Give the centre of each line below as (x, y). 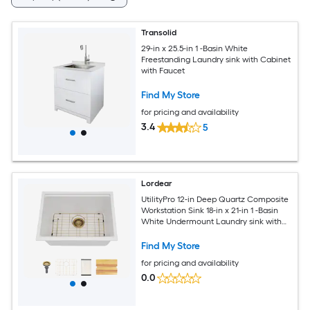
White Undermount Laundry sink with (212, 221)
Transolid (159, 33)
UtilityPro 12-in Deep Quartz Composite (215, 199)
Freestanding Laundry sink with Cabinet (216, 59)
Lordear (157, 183)
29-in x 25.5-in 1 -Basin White (195, 48)
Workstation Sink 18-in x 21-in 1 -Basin (210, 210)
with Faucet (163, 70)
